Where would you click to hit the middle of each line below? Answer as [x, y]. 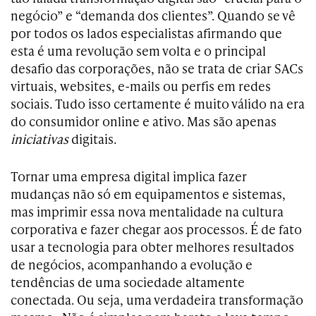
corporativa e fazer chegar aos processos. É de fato [156, 229]
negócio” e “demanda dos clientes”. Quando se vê [153, 15]
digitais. [94, 139]
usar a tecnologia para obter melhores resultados [152, 247]
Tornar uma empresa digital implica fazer [129, 176]
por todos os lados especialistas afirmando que [146, 33]
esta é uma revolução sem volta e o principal [138, 50]
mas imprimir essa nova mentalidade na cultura [147, 211]
